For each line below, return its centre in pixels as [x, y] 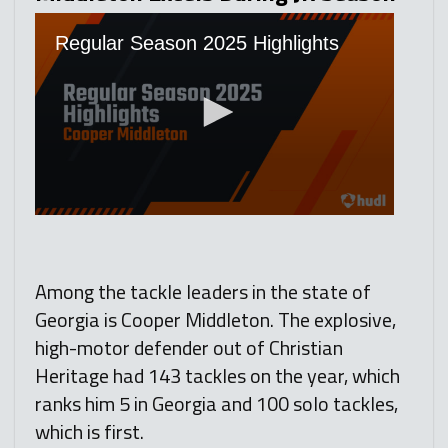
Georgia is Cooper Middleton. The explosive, [215, 320]
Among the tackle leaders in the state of [203, 292]
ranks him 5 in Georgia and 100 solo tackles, [216, 404]
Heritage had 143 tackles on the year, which [217, 376]
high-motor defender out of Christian [189, 348]
